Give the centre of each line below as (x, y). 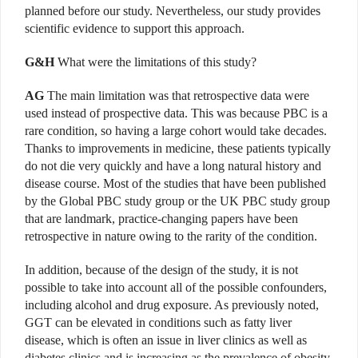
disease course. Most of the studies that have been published (175, 183)
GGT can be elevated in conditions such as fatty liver (158, 322)
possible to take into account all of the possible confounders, (176, 287)
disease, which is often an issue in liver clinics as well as (166, 340)
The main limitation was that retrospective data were (177, 95)
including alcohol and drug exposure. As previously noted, (172, 304)
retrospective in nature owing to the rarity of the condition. (171, 236)
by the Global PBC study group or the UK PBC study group (177, 201)
